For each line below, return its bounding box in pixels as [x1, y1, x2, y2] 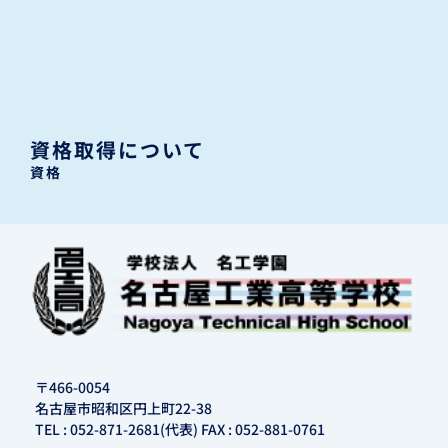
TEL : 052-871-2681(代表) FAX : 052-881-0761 [35, 418, 325, 439]
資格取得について [30, 134, 205, 164]
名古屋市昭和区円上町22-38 [35, 397, 212, 418]
